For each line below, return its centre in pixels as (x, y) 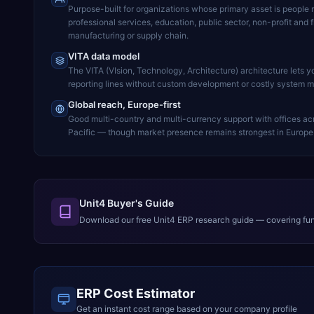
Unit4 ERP (173, 220)
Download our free (116, 220)
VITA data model (104, 56)
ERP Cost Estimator (136, 293)
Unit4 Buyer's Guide (127, 203)
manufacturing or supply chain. (128, 35)
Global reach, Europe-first (124, 104)
